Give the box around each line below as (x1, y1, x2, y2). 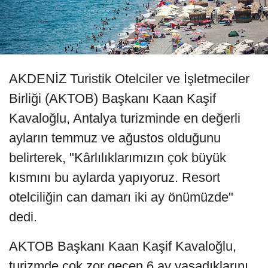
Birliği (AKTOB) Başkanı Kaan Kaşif (9, 91, 216, 106)
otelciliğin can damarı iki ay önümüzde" (9, 190, 233, 205)
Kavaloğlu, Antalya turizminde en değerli (9, 111, 240, 126)
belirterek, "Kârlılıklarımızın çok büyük (9, 150, 226, 166)
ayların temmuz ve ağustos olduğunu (9, 130, 221, 146)
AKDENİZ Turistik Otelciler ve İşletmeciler (9, 71, 249, 87)
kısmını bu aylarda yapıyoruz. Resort (9, 170, 220, 185)
